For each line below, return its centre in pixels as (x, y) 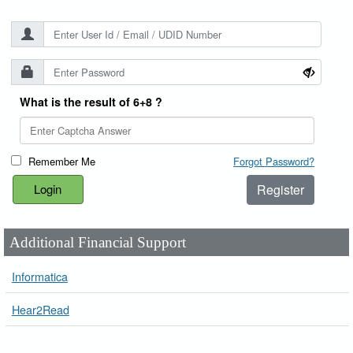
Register (281, 189)
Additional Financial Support (98, 242)
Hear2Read (40, 309)
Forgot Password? (274, 161)
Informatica (39, 276)
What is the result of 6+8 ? (91, 101)
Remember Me (62, 161)
